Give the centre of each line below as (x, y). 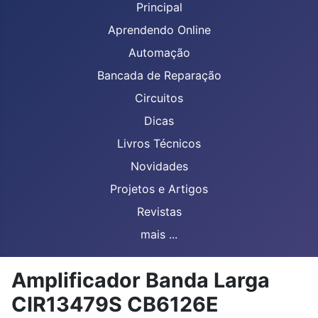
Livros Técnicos (159, 143)
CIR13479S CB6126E (115, 304)
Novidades (159, 166)
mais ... (159, 234)
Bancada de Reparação (159, 75)
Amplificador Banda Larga (141, 280)
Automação (159, 53)
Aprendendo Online (159, 30)
